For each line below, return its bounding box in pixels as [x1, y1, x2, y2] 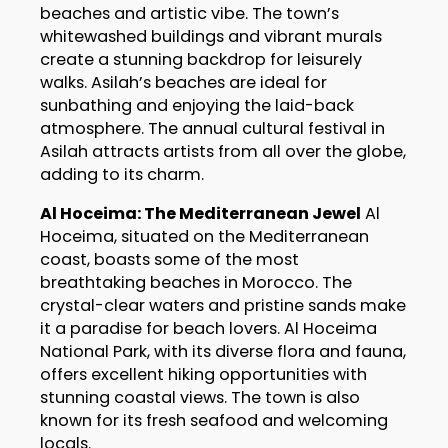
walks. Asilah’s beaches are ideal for [39, 71, 327, 95]
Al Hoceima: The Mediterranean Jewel [39, 202, 361, 226]
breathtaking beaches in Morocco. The [39, 271, 352, 295]
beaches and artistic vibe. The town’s [39, 2, 339, 26]
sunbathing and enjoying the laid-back [39, 94, 354, 118]
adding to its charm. [39, 163, 204, 187]
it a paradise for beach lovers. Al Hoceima [39, 317, 377, 341]
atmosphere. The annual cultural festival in [39, 117, 385, 141]
